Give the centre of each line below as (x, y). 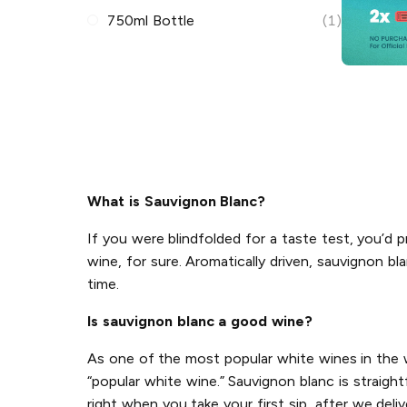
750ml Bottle (151, 20)
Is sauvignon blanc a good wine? (200, 321)
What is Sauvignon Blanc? (177, 201)
